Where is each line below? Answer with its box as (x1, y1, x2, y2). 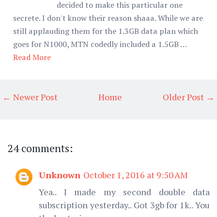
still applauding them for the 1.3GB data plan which (13, 25, 198, 36)
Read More (13, 51, 51, 62)
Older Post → (163, 91, 215, 103)
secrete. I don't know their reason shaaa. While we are (13, 12, 203, 23)
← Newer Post (2, 91, 58, 103)
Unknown (39, 169, 80, 181)
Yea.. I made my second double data (39, 186, 210, 198)
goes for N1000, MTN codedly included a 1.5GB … (13, 38, 186, 49)
